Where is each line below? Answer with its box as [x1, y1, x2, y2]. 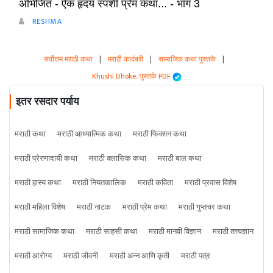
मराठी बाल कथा [158, 152, 202, 166]
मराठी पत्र [181, 249, 210, 263]
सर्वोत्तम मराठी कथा [44, 53, 93, 66]
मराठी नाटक [77, 200, 111, 214]
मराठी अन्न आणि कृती [110, 249, 169, 263]
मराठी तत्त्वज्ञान [213, 225, 253, 239]
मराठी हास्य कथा [15, 176, 61, 190]
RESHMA [29, 15, 62, 28]
